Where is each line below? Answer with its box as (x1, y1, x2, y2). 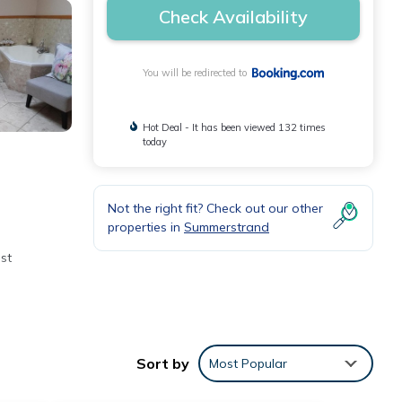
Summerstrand (184, 219, 269, 236)
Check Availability (159, 5, 308, 28)
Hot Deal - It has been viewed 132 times (143, 121, 327, 135)
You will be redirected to (143, 66, 253, 80)
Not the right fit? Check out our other (108, 200, 323, 217)
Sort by (136, 354, 189, 373)
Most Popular (209, 355, 287, 372)
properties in (108, 219, 184, 236)
